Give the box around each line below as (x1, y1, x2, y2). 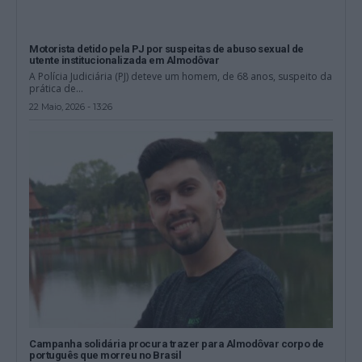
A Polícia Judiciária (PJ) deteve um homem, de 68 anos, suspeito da (29, 69, 333, 83)
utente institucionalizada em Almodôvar (29, 53, 220, 66)
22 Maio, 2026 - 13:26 (29, 100, 113, 112)
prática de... (29, 81, 84, 95)
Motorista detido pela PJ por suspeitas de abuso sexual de (29, 42, 304, 55)
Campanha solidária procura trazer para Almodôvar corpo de (29, 337, 324, 350)
